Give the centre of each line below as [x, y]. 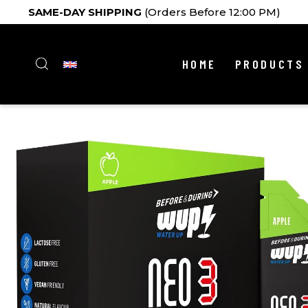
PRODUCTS [269, 64]
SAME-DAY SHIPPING [85, 12]
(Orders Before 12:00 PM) [211, 12]
